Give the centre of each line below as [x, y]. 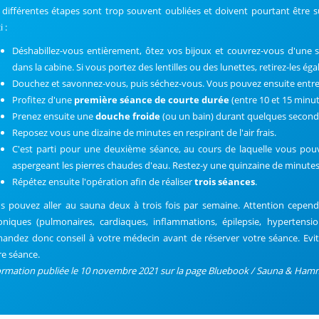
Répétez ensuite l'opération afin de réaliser [104, 182]
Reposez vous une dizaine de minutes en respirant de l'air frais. [145, 132]
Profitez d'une [43, 100]
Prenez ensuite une [54, 116]
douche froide [128, 116]
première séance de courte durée [152, 100]
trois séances [225, 182]
